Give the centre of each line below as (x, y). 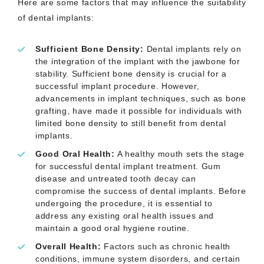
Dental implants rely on (192, 49)
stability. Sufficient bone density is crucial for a (131, 74)
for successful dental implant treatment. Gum (128, 166)
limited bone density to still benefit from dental (131, 123)
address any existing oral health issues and (125, 216)
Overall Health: (68, 246)
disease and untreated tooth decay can (116, 179)
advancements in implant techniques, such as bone (141, 98)
